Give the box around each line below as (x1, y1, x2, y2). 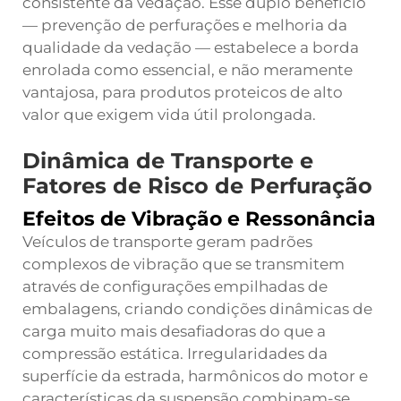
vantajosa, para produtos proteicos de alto (22, 83, 343, 101)
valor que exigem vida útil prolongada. (22, 106, 316, 124)
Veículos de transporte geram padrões (22, 233, 312, 251)
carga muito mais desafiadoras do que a (22, 322, 326, 340)
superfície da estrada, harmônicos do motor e (22, 367, 368, 385)
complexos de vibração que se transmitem (22, 255, 345, 273)
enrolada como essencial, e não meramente (22, 61, 353, 79)
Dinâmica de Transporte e (22, 148, 313, 174)
